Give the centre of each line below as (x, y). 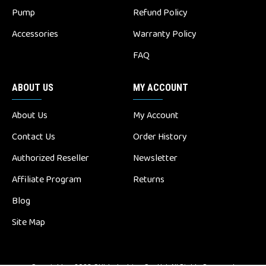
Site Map (28, 222)
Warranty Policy (165, 34)
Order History (160, 137)
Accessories (35, 34)
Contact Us (34, 137)
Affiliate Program (47, 179)
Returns (149, 179)
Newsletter (155, 158)
